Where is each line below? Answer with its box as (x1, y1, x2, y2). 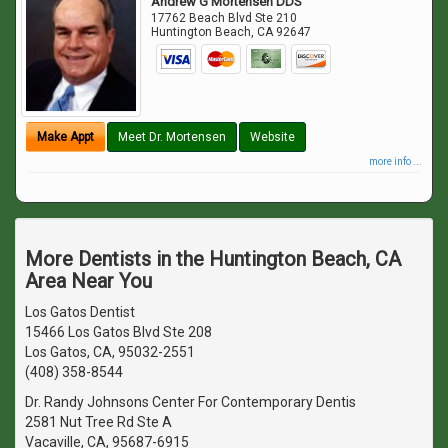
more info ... (369, 155, 422, 167)
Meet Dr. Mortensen (118, 129, 226, 144)
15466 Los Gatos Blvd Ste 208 (25, 323, 212, 340)
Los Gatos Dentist (25, 303, 135, 320)
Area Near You (25, 268, 152, 293)
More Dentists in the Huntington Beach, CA (25, 246, 401, 271)
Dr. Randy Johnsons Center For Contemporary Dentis (25, 393, 356, 410)
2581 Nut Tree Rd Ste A (25, 413, 172, 430)
